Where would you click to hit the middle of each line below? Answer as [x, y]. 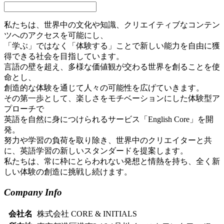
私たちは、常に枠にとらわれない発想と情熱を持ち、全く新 [112, 161]
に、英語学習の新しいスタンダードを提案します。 [96, 151]
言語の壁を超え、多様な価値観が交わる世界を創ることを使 [112, 67]
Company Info [33, 192]
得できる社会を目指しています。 [64, 56]
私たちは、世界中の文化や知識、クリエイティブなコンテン [112, 25]
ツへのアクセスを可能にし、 [56, 35]
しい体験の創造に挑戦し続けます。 [68, 172]
